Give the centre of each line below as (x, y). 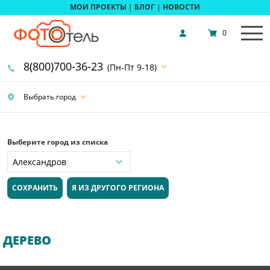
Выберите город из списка (58, 142)
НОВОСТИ (181, 7)
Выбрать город (49, 96)
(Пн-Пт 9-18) (132, 67)
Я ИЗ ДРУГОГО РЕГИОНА (118, 188)
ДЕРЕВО (27, 240)
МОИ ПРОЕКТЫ (98, 7)
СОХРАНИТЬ (35, 188)
